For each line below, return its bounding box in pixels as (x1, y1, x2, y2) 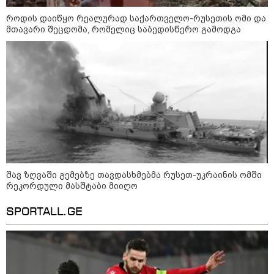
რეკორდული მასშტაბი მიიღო (6, 181, 138, 191)
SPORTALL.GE (6, 207, 83, 218)
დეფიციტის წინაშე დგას (108, 26, 217, 36)
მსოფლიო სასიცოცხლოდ (108, 5, 220, 15)
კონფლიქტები (17, 113, 88, 124)
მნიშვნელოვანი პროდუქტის (108, 15, 232, 26)
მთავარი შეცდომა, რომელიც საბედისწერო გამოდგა (6, 24, 241, 35)
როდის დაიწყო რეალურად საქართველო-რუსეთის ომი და (6, 13, 266, 24)
